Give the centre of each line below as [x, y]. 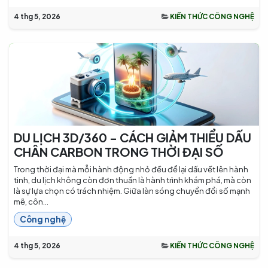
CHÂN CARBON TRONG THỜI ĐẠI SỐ [119, 152]
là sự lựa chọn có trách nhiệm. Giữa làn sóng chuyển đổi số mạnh [132, 191]
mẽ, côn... [31, 202]
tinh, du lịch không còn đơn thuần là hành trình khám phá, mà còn [133, 180]
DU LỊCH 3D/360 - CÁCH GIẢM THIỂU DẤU [133, 138]
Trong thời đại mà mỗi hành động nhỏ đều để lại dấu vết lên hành [131, 170]
